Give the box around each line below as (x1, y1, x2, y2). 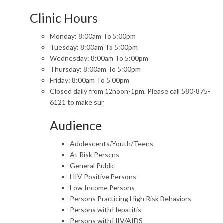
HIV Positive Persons (70, 172, 136, 181)
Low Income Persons (70, 183, 135, 192)
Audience (50, 118, 102, 133)
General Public (70, 161, 115, 170)
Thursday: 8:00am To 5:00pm (50, 65, 141, 73)
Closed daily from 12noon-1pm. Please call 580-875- (50, 87, 210, 95)
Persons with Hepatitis (70, 205, 141, 214)
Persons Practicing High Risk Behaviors (70, 194, 191, 203)
